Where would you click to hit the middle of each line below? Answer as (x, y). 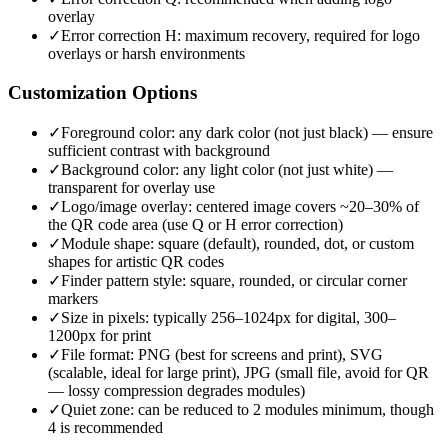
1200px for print (99, 335)
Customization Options (102, 92)
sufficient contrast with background (159, 150)
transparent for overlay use (131, 187)
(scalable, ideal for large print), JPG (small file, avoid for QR (238, 372)
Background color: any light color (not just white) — (227, 169)
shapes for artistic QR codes (136, 261)
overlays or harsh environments (146, 54)
